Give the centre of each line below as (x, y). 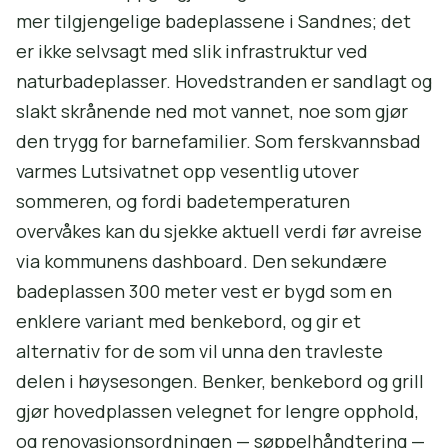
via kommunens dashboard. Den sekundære (201, 261)
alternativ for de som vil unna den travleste (199, 351)
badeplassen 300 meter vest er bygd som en (204, 291)
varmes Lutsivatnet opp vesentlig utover (187, 171)
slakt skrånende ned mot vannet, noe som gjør (212, 111)
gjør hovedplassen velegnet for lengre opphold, (217, 411)
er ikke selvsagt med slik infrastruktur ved (192, 51)
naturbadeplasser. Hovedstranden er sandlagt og (224, 81)
